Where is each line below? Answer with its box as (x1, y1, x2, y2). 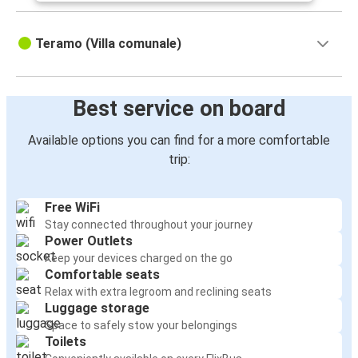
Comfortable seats (45, 267, 160, 283)
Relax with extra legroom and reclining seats (45, 285, 272, 299)
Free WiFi (45, 200, 100, 216)
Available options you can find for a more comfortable (28, 133, 330, 149)
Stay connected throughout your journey (45, 218, 253, 232)
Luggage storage (45, 300, 149, 316)
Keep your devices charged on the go (45, 252, 233, 265)
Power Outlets (45, 233, 133, 249)
